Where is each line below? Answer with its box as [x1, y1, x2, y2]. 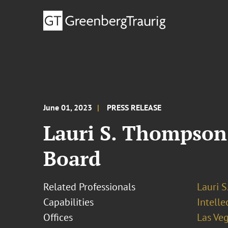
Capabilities [43, 195, 94, 209]
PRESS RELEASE [107, 102, 162, 112]
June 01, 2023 [43, 102, 93, 112]
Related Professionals [43, 180, 136, 193]
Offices [43, 211, 73, 224]
